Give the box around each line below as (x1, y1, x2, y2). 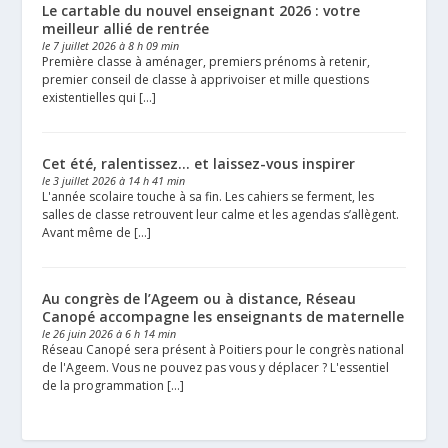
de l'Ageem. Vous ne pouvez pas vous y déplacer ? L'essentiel (41, 358, 389, 376)
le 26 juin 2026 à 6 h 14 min (41, 325, 176, 341)
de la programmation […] (41, 376, 184, 394)
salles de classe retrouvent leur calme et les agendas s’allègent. (41, 205, 399, 223)
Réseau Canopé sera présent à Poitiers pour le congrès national (41, 340, 404, 358)
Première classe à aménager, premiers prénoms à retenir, (41, 53, 370, 71)
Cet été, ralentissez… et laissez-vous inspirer (41, 153, 355, 173)
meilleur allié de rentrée (41, 19, 209, 39)
